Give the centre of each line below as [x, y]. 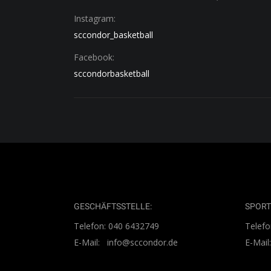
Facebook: [94, 57]
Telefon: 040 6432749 [116, 226]
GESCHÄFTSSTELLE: [113, 206]
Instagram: [95, 18]
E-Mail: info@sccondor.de [126, 242]
